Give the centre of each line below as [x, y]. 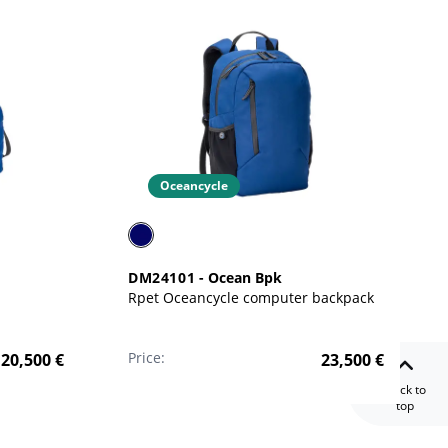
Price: [146, 357]
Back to [405, 389]
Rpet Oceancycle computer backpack [250, 297]
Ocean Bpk [245, 277]
